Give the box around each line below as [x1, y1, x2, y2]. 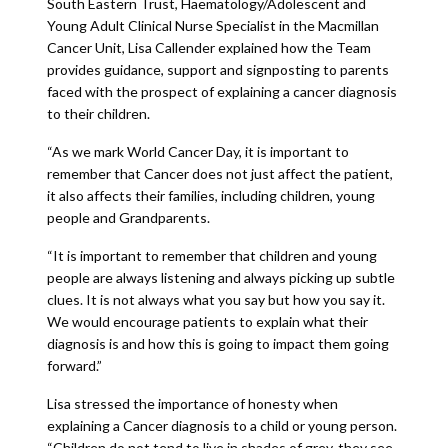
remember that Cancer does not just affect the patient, [46, 165, 393, 182]
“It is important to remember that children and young [46, 247, 377, 264]
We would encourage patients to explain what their [46, 313, 368, 330]
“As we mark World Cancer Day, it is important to [46, 143, 349, 160]
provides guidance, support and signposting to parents [46, 61, 389, 78]
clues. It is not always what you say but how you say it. [46, 291, 385, 308]
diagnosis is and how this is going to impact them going [46, 335, 389, 352]
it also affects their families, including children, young [46, 187, 375, 204]
